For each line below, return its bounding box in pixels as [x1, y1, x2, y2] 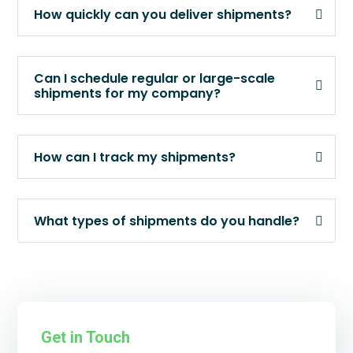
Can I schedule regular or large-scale [34, 69, 275, 87]
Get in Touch [41, 328, 130, 347]
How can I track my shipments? [34, 148, 236, 166]
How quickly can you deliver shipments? [34, 6, 292, 24]
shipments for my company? [34, 84, 221, 102]
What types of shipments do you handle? [34, 212, 299, 230]
